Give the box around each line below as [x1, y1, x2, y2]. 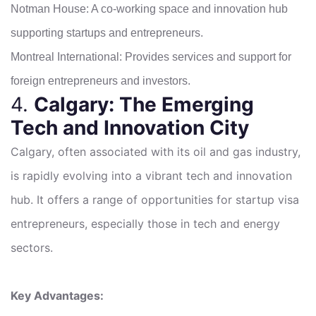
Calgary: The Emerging [34, 92, 254, 116]
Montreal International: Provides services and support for [11, 50, 291, 63]
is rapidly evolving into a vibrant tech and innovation [11, 168, 292, 183]
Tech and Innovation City [11, 115, 249, 140]
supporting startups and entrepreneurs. [11, 26, 203, 39]
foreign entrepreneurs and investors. [11, 74, 190, 87]
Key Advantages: [11, 288, 104, 303]
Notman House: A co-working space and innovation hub [11, 2, 288, 15]
